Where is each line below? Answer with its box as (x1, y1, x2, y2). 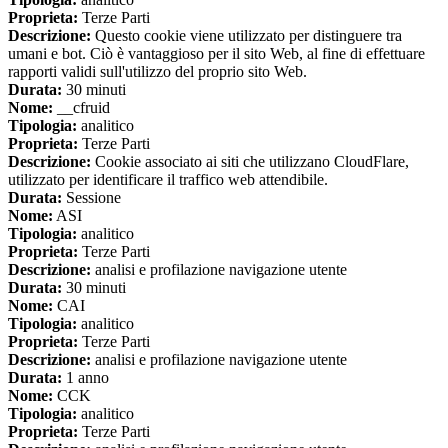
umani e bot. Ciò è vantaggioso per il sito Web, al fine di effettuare (8, 45, 425, 63)
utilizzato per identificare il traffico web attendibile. (8, 171, 328, 189)
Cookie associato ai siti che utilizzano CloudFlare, (91, 153, 409, 171)
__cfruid (53, 99, 110, 117)
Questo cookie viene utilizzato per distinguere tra (91, 27, 402, 45)
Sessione (62, 189, 121, 207)
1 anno (62, 369, 109, 387)
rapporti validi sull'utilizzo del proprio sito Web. (8, 63, 307, 81)
